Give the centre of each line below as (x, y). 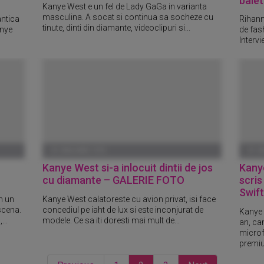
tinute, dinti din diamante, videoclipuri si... (117, 28)
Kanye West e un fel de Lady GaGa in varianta (125, 7)
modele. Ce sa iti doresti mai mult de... (111, 221)
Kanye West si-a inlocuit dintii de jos (128, 168)
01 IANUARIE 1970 (79, 151)
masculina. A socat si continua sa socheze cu (128, 17)
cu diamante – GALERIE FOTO (114, 180)
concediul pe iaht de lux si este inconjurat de (123, 210)
